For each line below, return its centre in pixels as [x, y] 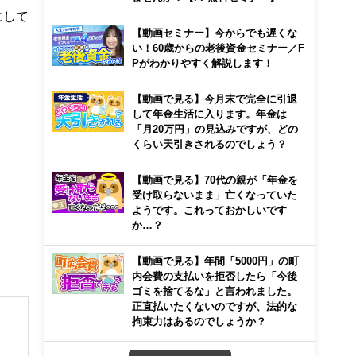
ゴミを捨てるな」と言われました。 [215, 291]
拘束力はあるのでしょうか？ [199, 321]
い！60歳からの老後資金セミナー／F [218, 48]
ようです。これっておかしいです [209, 210]
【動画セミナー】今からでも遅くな [215, 33]
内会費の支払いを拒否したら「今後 [215, 276]
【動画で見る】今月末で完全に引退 [215, 99]
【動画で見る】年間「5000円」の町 [215, 261]
